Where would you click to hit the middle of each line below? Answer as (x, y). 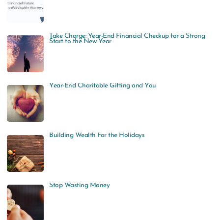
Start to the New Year (80, 41)
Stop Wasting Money (80, 185)
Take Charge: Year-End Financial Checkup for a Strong (127, 36)
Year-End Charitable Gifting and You (103, 86)
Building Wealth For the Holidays (97, 136)
